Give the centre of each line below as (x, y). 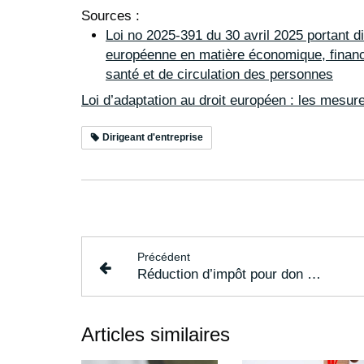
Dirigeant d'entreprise (152, 137)
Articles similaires (156, 334)
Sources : (110, 15)
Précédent (164, 257)
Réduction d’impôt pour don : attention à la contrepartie (314, 274)
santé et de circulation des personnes (219, 74)
